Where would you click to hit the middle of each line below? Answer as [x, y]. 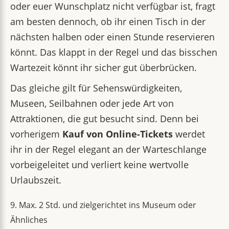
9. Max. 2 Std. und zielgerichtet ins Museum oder [103, 205]
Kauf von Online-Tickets [118, 134]
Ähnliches [29, 220]
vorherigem [36, 134]
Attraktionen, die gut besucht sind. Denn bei [105, 119]
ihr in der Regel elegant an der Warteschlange [108, 149]
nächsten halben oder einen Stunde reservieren [112, 37]
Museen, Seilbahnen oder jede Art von [92, 103]
